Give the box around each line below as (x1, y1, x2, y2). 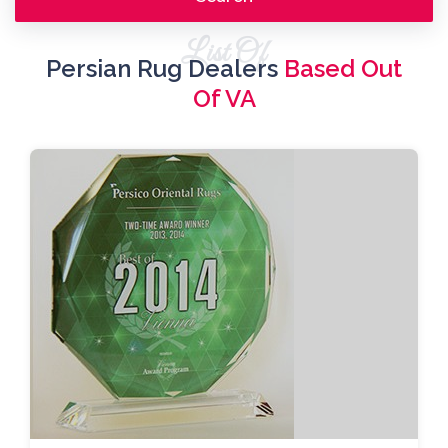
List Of (181, 35, 267, 73)
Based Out (284, 54, 402, 83)
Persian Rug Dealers (46, 54, 284, 83)
